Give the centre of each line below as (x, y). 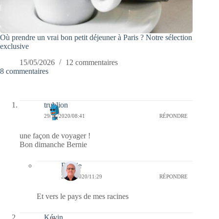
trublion (56, 105)
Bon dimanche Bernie (53, 145)
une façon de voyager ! (55, 136)
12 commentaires (92, 63)
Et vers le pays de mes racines (83, 197)
